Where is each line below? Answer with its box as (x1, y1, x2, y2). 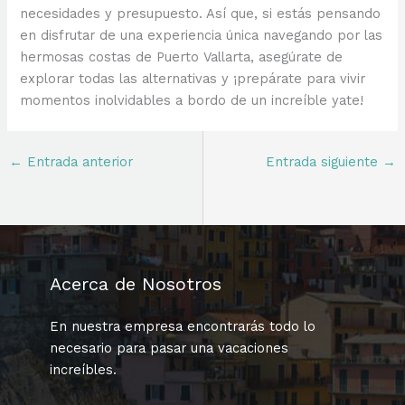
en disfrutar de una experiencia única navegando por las (20, 26, 383, 43)
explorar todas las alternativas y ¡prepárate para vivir (20, 70, 366, 87)
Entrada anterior (22, 153, 133, 170)
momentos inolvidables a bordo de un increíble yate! (20, 91, 364, 108)
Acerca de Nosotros (50, 273, 221, 296)
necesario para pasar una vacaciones (50, 340, 288, 357)
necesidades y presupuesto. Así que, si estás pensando (20, 5, 381, 22)
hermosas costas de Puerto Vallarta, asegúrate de (20, 48, 344, 65)
